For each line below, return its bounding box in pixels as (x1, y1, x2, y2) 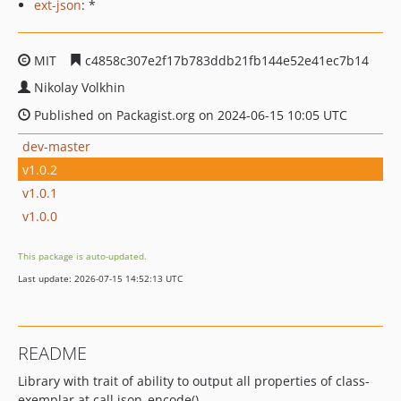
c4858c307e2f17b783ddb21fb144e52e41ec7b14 (81, 52, 369, 69)
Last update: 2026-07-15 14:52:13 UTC (18, 272, 183, 285)
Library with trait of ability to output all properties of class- (18, 372, 370, 389)
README (18, 341, 87, 365)
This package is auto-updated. (18, 250, 147, 262)
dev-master (22, 137, 90, 155)
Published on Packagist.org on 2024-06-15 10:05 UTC (30, 107, 347, 124)
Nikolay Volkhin (34, 79, 125, 96)
